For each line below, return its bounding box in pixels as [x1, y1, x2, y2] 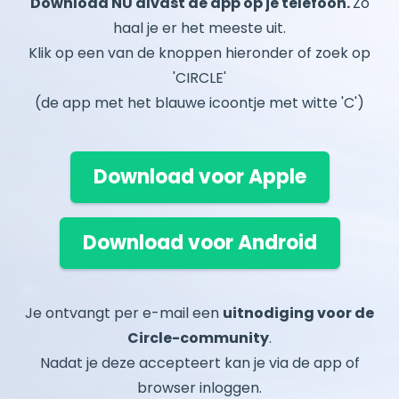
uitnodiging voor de [223, 303, 374, 324]
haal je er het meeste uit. [113, 18, 286, 39]
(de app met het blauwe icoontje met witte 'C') [35, 93, 364, 114]
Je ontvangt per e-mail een [25, 303, 223, 324]
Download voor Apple [93, 163, 306, 191]
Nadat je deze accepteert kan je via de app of [39, 353, 360, 374]
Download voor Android [82, 229, 317, 257]
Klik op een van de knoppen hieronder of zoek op [28, 43, 370, 64]
